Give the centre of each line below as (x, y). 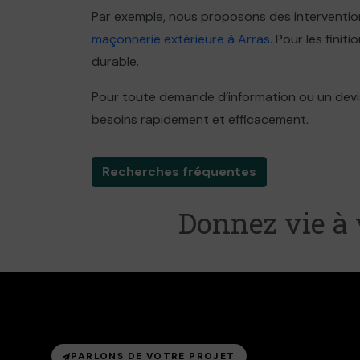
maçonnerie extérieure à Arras (181, 39)
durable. (115, 61)
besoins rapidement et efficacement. (200, 119)
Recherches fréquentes (179, 172)
